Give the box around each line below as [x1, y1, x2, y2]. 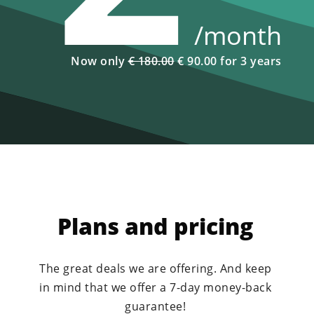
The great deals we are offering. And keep [39, 261, 272, 276]
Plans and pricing [57, 211, 254, 241]
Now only [71, 53, 128, 69]
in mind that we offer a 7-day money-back [39, 280, 272, 295]
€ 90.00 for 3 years [174, 53, 282, 69]
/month [193, 18, 282, 53]
